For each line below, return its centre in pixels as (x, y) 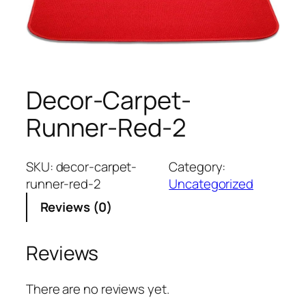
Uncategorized (211, 183)
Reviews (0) (76, 207)
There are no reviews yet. (98, 289)
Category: (197, 166)
